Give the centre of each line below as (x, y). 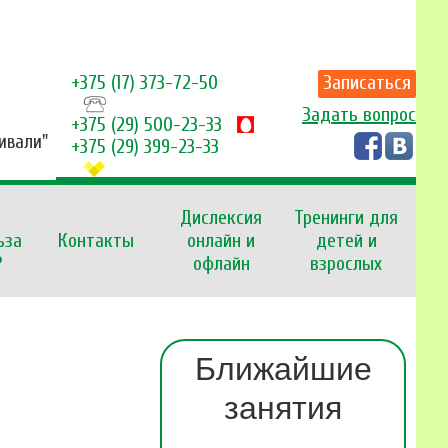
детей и (346, 241)
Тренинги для (346, 218)
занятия (283, 407)
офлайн (221, 264)
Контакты (96, 241)
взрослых (346, 264)
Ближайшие (283, 368)
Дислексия (221, 218)
